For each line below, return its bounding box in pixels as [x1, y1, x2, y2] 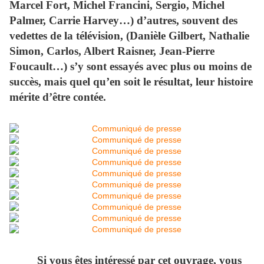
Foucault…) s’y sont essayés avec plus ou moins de [9, 60, 252, 73]
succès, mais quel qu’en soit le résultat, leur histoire [9, 75, 253, 88]
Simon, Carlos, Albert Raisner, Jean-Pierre [9, 45, 214, 58]
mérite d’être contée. [9, 91, 106, 104]
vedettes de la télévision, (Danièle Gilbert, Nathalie [9, 29, 249, 42]
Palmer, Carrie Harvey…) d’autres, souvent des [9, 14, 237, 27]
